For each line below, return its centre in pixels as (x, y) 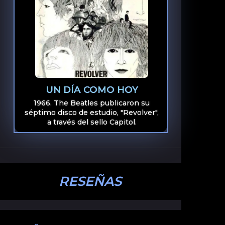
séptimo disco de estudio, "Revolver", (92, 112)
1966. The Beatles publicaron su (92, 103)
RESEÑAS (90, 181)
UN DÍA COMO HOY (92, 89)
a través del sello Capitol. (92, 122)
